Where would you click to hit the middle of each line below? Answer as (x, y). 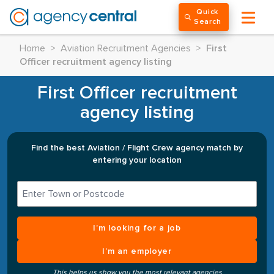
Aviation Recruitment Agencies (126, 48)
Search (208, 22)
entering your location (137, 160)
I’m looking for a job (137, 228)
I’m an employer (137, 251)
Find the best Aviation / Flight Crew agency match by (137, 148)
